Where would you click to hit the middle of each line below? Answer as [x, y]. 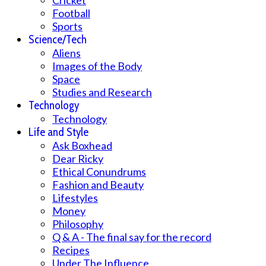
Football [71, 13]
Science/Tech [58, 39]
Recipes [71, 250]
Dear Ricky [78, 158]
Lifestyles [75, 197]
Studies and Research [102, 92]
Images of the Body [97, 66]
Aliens [66, 53]
